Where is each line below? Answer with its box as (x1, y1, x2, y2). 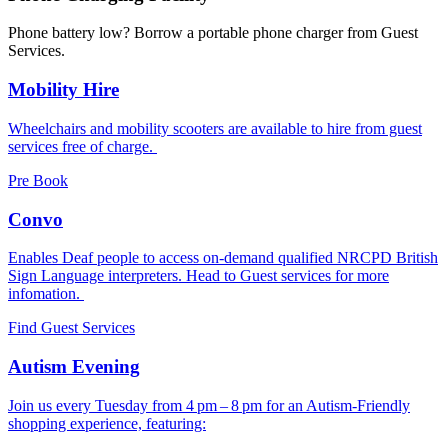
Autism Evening (8, 356, 140, 378)
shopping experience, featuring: (8, 414, 206, 432)
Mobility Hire (8, 79, 119, 101)
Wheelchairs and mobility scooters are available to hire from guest (8, 119, 422, 137)
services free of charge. (8, 137, 157, 155)
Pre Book (8, 171, 68, 189)
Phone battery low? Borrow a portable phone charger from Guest (8, 24, 418, 42)
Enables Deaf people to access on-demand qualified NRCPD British (8, 249, 438, 267)
